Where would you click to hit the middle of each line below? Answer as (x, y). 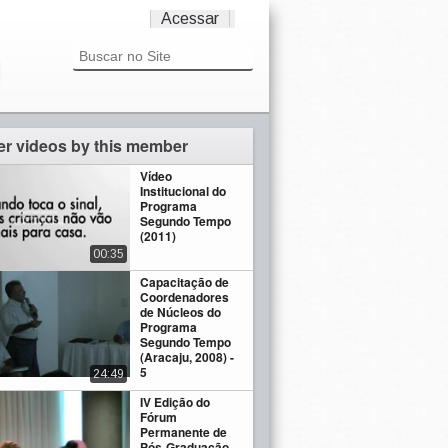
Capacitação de (185, 282)
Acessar (190, 18)
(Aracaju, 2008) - (187, 357)
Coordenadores (185, 297)
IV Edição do (175, 402)
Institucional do (183, 191)
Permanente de (184, 432)
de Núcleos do (181, 312)
